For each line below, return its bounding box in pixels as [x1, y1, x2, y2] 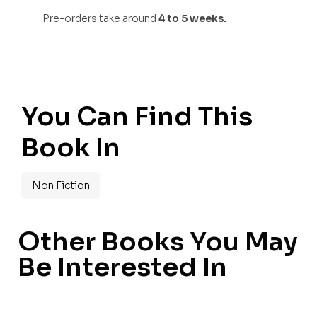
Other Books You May [18, 225, 298, 258]
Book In [21, 132, 120, 164]
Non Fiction [32, 178, 90, 192]
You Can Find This [21, 100, 253, 133]
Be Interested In [18, 250, 227, 283]
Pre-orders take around [42, 12, 158, 25]
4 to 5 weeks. [158, 12, 226, 25]
